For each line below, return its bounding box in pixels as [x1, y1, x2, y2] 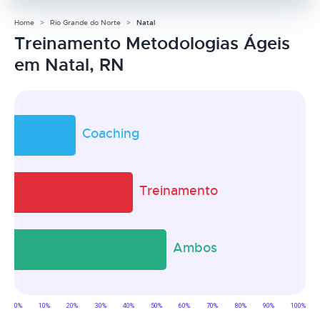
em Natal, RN [14, 54, 124, 76]
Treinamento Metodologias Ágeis [14, 32, 290, 54]
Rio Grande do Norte [50, 17, 121, 27]
